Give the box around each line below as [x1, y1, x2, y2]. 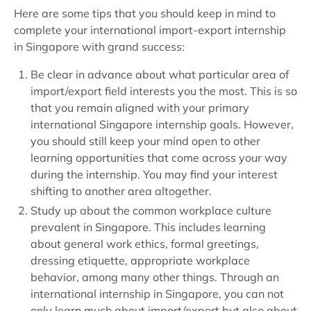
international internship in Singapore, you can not [31, 287, 284, 301]
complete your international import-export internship [14, 23, 286, 37]
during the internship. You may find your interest [31, 167, 278, 181]
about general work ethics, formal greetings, [31, 237, 259, 251]
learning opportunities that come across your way [31, 151, 287, 165]
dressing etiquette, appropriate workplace [31, 253, 250, 267]
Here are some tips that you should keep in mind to [14, 6, 276, 20]
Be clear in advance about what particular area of [31, 67, 289, 81]
